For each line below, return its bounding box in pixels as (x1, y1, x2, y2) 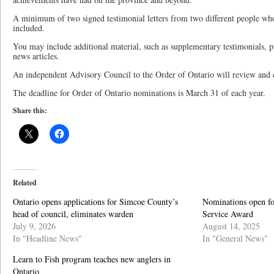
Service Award (202, 208, 253, 220)
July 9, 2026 (13, 220, 56, 232)
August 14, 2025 (202, 220, 260, 232)
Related (13, 177, 37, 188)
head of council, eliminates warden (13, 208, 133, 220)
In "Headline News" (13, 232, 82, 244)
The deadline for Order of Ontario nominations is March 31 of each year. (13, 87, 268, 98)
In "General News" (202, 232, 268, 244)
